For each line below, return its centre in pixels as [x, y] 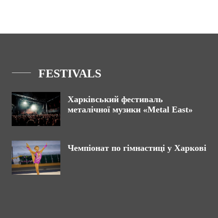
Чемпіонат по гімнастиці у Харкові [137, 148]
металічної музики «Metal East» [130, 110]
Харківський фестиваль [115, 100]
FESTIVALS [70, 74]
